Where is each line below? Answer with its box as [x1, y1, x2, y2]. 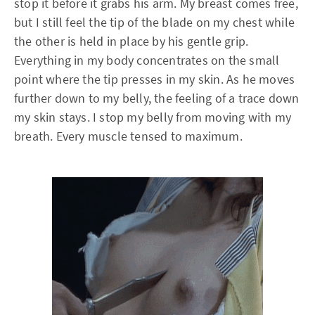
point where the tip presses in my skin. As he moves [14, 71, 295, 87]
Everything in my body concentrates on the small [14, 52, 280, 68]
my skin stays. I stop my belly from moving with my [14, 109, 292, 125]
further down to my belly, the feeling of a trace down [14, 90, 300, 106]
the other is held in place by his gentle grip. [14, 33, 249, 49]
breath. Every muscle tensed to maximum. [14, 128, 243, 144]
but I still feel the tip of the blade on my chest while [14, 14, 295, 30]
